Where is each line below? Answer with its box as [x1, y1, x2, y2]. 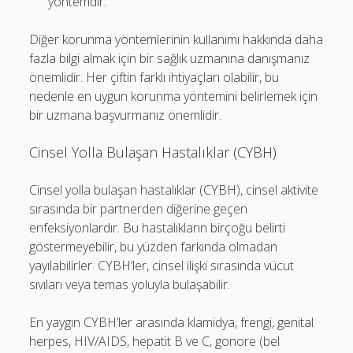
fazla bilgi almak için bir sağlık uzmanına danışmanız [29, 50, 310, 67]
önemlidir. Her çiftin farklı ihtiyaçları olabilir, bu [29, 69, 280, 86]
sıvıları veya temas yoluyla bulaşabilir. [29, 276, 231, 293]
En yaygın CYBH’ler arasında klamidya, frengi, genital [29, 314, 314, 331]
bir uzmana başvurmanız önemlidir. [29, 106, 222, 124]
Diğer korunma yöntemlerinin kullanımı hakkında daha [29, 31, 324, 48]
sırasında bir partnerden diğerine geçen [29, 200, 248, 217]
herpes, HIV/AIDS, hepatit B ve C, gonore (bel [29, 333, 281, 350]
